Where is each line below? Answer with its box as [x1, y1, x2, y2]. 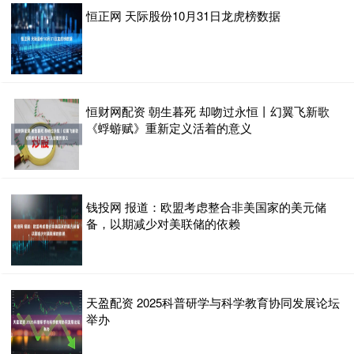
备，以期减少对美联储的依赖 [86, 214, 240, 232]
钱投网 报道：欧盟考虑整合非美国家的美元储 [86, 198, 326, 215]
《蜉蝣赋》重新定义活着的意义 [86, 119, 252, 136]
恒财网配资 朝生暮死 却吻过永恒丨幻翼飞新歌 [86, 102, 330, 119]
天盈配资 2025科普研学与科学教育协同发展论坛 [86, 293, 340, 311]
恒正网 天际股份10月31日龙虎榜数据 [86, 6, 281, 24]
